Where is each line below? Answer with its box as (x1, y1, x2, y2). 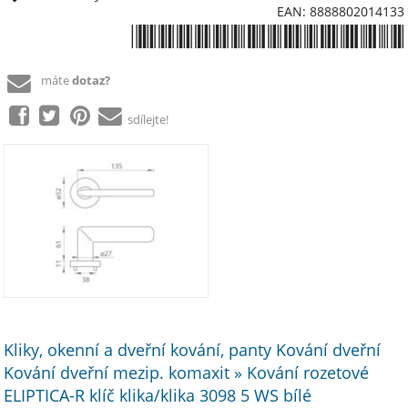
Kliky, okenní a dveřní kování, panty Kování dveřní (4, 338, 382, 362)
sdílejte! (125, 111, 169, 128)
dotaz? (72, 72, 111, 89)
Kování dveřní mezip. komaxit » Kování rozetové (4, 361, 370, 384)
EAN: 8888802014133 (276, 3, 404, 21)
